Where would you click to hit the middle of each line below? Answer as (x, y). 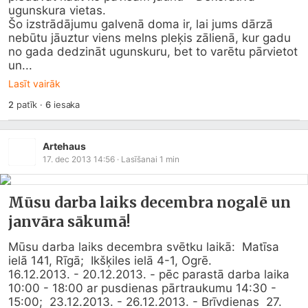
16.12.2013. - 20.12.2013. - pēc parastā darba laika (149, 274)
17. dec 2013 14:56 (79, 159)
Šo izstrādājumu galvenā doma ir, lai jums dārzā (141, 24)
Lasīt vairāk (34, 84)
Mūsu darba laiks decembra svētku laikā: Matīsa (144, 247)
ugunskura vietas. (57, 10)
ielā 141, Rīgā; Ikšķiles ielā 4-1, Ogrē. (110, 261)
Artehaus (64, 146)
